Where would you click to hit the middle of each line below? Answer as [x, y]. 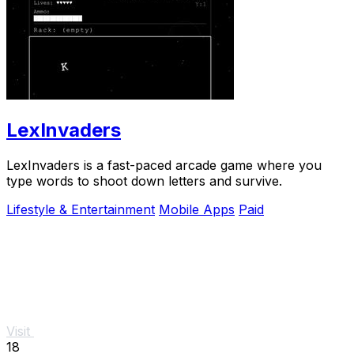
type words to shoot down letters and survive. [144, 181]
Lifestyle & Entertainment [81, 209]
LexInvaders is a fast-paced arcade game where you [164, 165]
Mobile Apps [197, 209]
